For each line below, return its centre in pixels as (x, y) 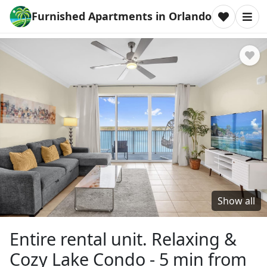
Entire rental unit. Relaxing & (123, 239)
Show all (236, 201)
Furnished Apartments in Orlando (122, 16)
